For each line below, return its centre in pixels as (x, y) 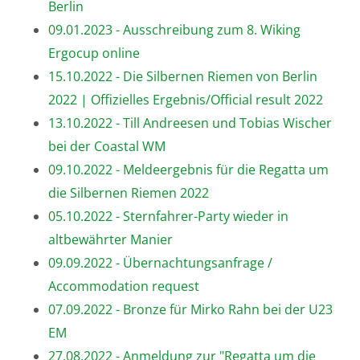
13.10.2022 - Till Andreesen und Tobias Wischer (190, 123)
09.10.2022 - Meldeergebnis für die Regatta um (188, 169)
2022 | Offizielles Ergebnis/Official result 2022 (186, 99)
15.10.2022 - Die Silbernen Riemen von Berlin (183, 76)
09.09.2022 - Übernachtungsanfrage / (160, 262)
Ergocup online (94, 53)
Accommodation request (124, 286)
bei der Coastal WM (107, 146)
